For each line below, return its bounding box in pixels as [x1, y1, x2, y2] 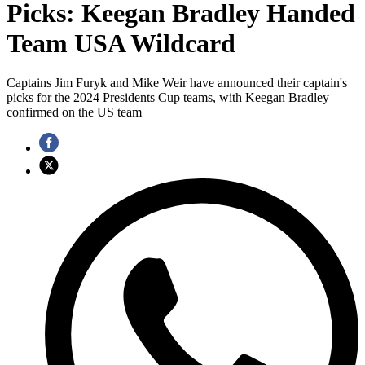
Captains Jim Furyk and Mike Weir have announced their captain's [7, 76, 347, 90]
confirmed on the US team [7, 105, 142, 120]
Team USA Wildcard [7, 28, 235, 58]
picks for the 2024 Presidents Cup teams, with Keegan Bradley [7, 90, 329, 105]
